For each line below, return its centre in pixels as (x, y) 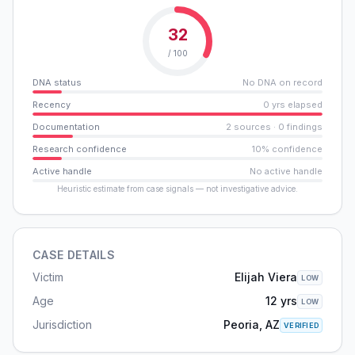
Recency (52, 105)
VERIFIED (301, 325)
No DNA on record (282, 82)
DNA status (57, 82)
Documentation (66, 127)
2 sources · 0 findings (274, 127)
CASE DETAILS (74, 255)
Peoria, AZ (252, 324)
